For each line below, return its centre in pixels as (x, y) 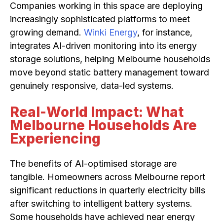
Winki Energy (110, 32)
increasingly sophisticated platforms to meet (100, 19)
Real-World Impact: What (97, 112)
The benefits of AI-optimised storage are (93, 163)
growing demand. (47, 32)
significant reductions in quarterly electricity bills (108, 190)
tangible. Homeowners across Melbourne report (108, 177)
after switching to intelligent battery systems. (101, 203)
